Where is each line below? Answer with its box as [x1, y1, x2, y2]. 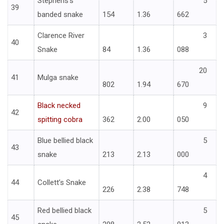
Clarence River [37, 31, 84, 40]
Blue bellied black [37, 136, 93, 145]
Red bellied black [37, 206, 91, 215]
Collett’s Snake [37, 178, 86, 187]
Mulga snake [37, 73, 78, 82]
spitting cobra [37, 115, 82, 124]
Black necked [37, 101, 80, 110]
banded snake [37, 10, 83, 19]
